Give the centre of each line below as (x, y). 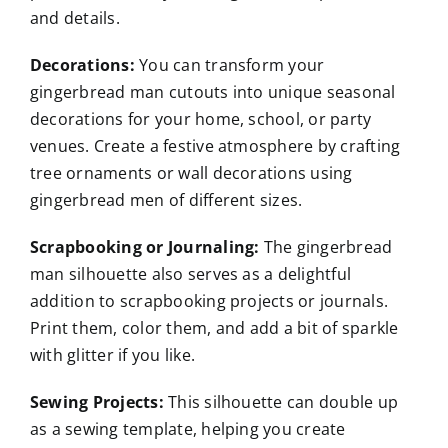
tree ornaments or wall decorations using (191, 172)
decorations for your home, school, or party (200, 118)
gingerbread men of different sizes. (166, 199)
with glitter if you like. (112, 354)
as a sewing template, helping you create (187, 428)
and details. (74, 17)
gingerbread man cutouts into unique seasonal (212, 91)
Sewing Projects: (96, 401)
